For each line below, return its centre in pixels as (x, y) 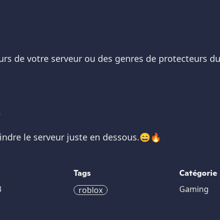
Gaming (194, 189)
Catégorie (198, 173)
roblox (90, 190)
